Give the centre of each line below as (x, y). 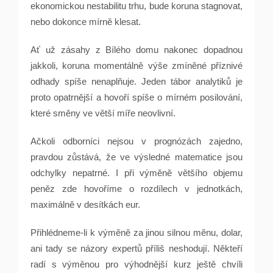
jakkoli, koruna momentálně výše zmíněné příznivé (136, 66)
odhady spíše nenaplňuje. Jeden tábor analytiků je (136, 81)
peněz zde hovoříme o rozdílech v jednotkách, (136, 189)
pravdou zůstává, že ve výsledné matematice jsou (136, 157)
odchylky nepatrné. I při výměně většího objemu (136, 173)
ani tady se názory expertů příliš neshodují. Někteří (136, 248)
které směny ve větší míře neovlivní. (103, 113)
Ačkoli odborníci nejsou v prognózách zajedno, (136, 141)
